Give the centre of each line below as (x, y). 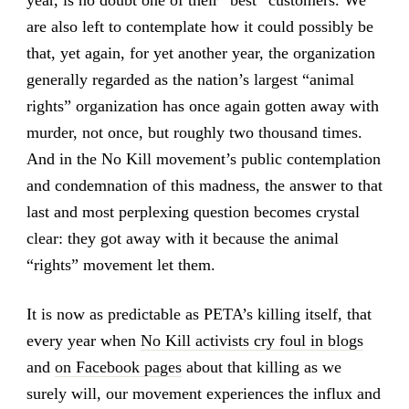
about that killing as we (261, 367)
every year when (83, 340)
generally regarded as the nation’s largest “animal (190, 79)
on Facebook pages (118, 367)
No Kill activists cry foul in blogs (252, 340)
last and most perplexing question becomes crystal (193, 211)
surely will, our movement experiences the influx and (203, 393)
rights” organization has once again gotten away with (202, 105)
